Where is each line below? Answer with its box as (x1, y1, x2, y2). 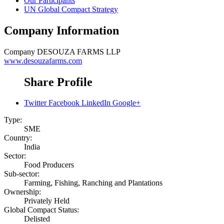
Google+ (112, 98, 140, 107)
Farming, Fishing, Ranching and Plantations (24, 178, 162, 187)
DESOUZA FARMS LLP (37, 47, 120, 56)
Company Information (4, 23, 119, 37)
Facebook (48, 98, 79, 107)
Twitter (24, 98, 46, 107)
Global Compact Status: (4, 205, 79, 214)
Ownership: (4, 187, 41, 196)
